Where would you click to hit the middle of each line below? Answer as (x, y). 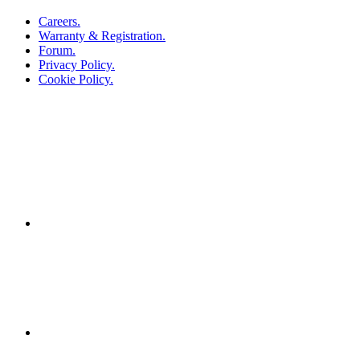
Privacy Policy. (77, 65)
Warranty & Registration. (102, 36)
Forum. (57, 51)
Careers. (59, 22)
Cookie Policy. (76, 80)
